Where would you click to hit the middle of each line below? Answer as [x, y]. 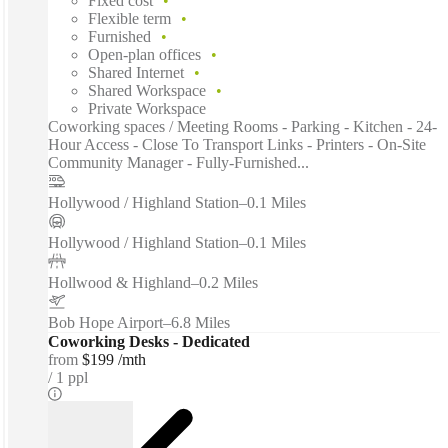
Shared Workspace [147, 91]
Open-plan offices [144, 55]
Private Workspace [147, 109]
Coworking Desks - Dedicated [149, 342]
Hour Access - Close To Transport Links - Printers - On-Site [237, 145]
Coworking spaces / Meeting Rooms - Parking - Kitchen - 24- [242, 127]
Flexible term [129, 19]
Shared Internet [136, 73]
